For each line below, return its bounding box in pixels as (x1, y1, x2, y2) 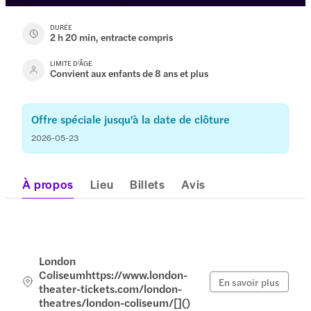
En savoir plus (218, 274, 280, 289)
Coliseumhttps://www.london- (39, 266, 188, 283)
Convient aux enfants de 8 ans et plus (50, 65, 209, 80)
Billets (130, 175, 165, 192)
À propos (22, 175, 74, 192)
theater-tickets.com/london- (39, 280, 183, 296)
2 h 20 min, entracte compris (50, 29, 174, 44)
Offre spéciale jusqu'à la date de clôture (31, 110, 230, 127)
